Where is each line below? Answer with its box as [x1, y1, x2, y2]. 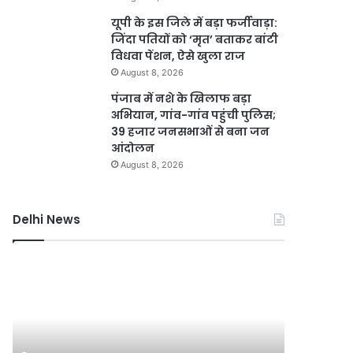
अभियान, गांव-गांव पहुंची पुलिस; [111, 107, 277, 123]
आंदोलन [111, 140, 155, 156]
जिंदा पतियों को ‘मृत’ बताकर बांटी [111, 32, 279, 47]
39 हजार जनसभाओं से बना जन [111, 124, 270, 139]
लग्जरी [12, 324, 37, 336]
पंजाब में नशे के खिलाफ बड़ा [111, 91, 252, 106]
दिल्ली [284, 258, 306, 270]
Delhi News [13, 211, 81, 228]
